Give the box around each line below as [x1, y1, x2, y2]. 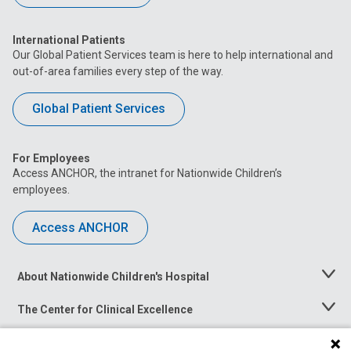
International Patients [13, 33, 125, 46]
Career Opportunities [17, 336, 127, 349]
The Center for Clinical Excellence [17, 303, 193, 317]
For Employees [13, 152, 90, 165]
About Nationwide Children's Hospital [17, 270, 209, 284]
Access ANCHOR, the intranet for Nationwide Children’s [13, 167, 282, 180]
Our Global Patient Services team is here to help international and [13, 48, 333, 61]
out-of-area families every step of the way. [13, 64, 223, 78]
